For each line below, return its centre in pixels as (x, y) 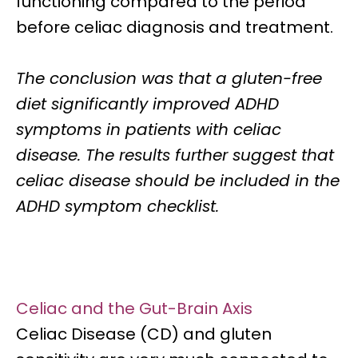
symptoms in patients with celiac (149, 129)
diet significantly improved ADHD (147, 104)
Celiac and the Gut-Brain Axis (134, 308)
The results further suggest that (210, 155)
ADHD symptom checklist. (117, 206)
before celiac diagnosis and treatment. (175, 27)
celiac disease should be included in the (178, 181)
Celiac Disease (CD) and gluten (144, 334)
